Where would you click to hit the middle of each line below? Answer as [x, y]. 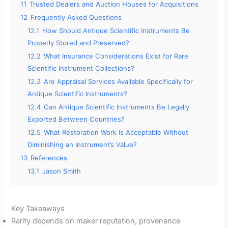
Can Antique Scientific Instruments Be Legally [117, 107]
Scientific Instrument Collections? [81, 68]
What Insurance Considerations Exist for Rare [116, 56]
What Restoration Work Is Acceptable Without [116, 133]
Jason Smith [62, 171]
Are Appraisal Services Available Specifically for [119, 82]
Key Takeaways [38, 209]
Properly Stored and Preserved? [79, 43]
